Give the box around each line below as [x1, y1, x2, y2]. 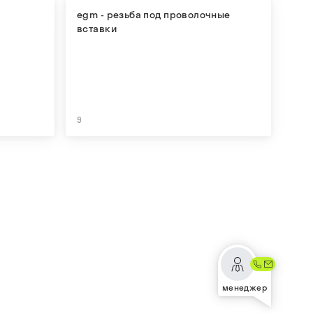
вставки [77, 22, 117, 35]
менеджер [222, 282, 267, 293]
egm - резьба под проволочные [77, 8, 231, 21]
